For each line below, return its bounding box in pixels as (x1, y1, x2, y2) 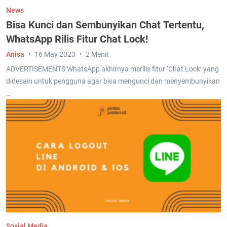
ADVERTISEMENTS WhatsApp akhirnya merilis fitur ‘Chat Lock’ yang (6, 65, 219, 73)
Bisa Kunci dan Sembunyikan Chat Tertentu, (6, 19, 204, 31)
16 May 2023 (34, 50, 75, 59)
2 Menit (86, 50, 109, 59)
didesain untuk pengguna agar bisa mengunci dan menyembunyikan (6, 77, 220, 86)
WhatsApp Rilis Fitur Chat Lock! (6, 33, 148, 46)
